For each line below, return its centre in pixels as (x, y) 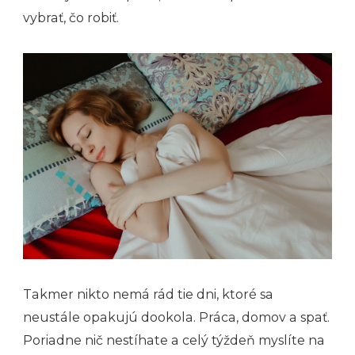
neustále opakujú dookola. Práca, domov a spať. (176, 317)
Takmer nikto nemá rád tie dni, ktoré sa (148, 294)
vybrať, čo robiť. (71, 18)
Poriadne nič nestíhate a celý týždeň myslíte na (174, 340)
